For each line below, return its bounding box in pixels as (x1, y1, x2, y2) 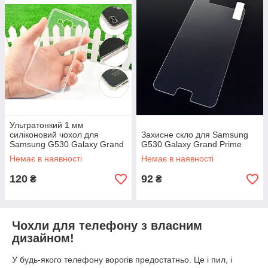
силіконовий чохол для (10, 130, 99, 139)
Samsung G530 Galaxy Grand (10, 139, 124, 149)
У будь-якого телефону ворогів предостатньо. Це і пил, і (12, 254, 232, 264)
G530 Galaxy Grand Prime (141, 139, 242, 149)
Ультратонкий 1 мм (10, 120, 84, 130)
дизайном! (12, 232, 74, 245)
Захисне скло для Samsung (141, 130, 248, 139)
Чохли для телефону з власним (12, 219, 202, 232)
